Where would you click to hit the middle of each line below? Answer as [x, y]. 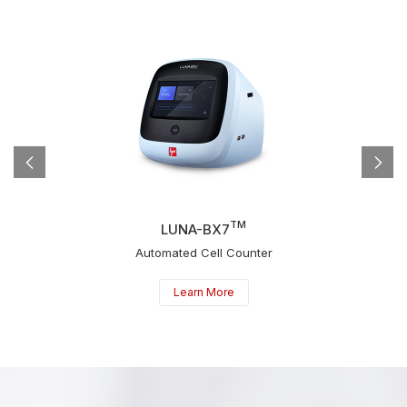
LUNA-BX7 [195, 229]
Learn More [203, 292]
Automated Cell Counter [203, 252]
